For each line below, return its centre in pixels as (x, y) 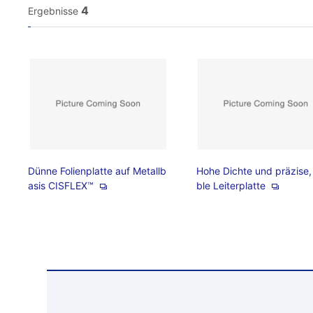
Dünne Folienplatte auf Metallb (97, 171)
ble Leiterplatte (232, 185)
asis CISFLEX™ (63, 185)
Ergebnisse (53, 11)
